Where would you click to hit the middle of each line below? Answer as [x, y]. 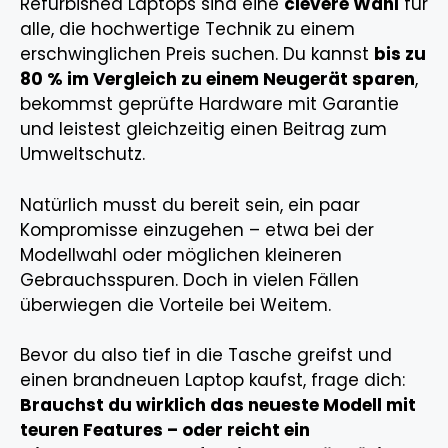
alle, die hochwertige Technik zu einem [187, 29]
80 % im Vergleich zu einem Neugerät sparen [217, 79]
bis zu [400, 54]
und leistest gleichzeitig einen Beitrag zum [203, 129]
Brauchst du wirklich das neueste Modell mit [218, 405]
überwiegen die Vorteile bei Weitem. [175, 304]
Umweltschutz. [82, 154]
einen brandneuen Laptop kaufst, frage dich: [212, 380]
